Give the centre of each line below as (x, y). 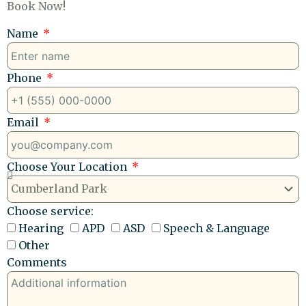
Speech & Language (217, 228)
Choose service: (50, 211)
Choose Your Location (68, 166)
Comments (37, 262)
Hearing (41, 228)
